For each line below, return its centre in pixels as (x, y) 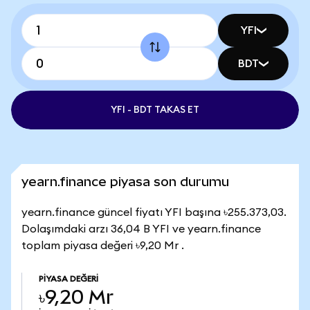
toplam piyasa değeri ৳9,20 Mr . (103, 246)
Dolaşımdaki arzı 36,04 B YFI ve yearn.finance (141, 229)
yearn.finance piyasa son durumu (125, 182)
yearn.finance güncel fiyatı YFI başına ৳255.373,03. (154, 212)
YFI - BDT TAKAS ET (155, 110)
